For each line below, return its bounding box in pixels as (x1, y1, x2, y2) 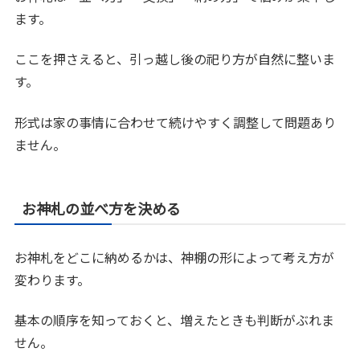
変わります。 (14, 269, 91, 289)
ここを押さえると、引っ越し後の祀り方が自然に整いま (14, 49, 336, 69)
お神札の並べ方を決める (22, 197, 182, 219)
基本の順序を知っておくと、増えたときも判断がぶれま (14, 310, 335, 330)
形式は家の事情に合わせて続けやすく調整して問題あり (14, 112, 337, 132)
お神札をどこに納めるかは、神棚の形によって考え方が (14, 247, 335, 267)
